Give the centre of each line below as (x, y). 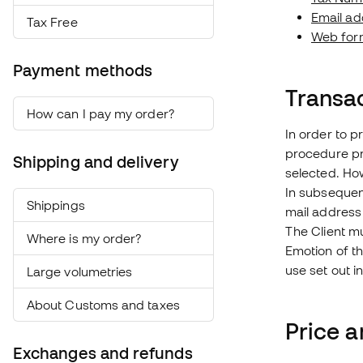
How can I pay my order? (100, 113)
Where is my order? (84, 238)
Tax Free (52, 22)
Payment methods (83, 70)
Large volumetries (80, 271)
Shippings (56, 205)
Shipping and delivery (96, 162)
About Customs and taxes (103, 305)
